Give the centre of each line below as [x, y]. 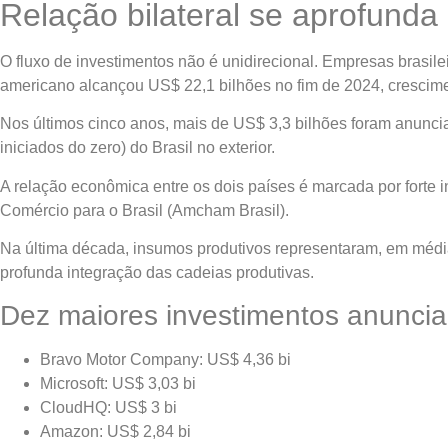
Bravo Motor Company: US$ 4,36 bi [165, 360]
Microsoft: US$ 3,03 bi [118, 384]
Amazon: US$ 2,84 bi [115, 432]
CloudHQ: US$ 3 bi [108, 408]
